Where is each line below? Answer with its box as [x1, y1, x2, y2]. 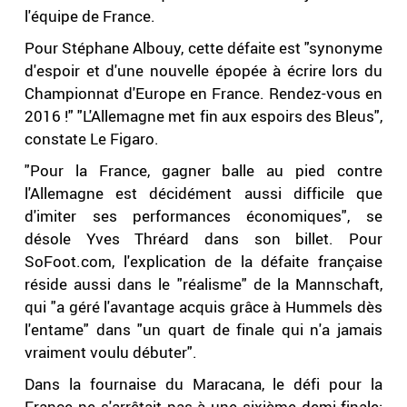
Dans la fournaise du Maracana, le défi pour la [25, 373, 382, 395]
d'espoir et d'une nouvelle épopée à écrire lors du [25, 60, 382, 82]
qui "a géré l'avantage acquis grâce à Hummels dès [25, 296, 382, 318]
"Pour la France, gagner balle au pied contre [25, 160, 382, 182]
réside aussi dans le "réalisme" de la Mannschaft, [25, 273, 382, 295]
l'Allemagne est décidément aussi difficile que [25, 183, 382, 204]
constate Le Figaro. [25, 128, 160, 150]
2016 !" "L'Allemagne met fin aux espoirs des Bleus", [25, 105, 382, 127]
